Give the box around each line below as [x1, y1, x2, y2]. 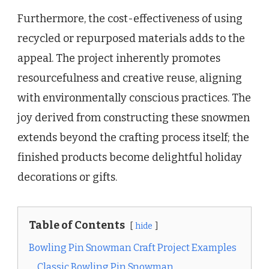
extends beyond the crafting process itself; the [17, 131, 249, 145]
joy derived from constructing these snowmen [17, 111, 250, 125]
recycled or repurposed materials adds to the [17, 32, 245, 46]
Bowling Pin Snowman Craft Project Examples [29, 242, 237, 254]
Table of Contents [29, 219, 125, 232]
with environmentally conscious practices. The [17, 91, 251, 105]
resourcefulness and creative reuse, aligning [17, 71, 242, 85]
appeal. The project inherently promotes [17, 52, 220, 65]
